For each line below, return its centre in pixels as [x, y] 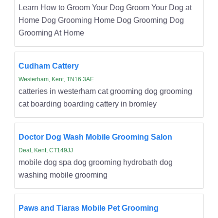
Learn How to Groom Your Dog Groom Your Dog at [105, 7]
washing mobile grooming [63, 174]
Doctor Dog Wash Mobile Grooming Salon [95, 136]
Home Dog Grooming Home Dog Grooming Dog [101, 20]
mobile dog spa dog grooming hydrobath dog [95, 162]
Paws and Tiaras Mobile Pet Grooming [88, 208]
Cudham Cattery [48, 65]
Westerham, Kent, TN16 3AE [56, 79]
